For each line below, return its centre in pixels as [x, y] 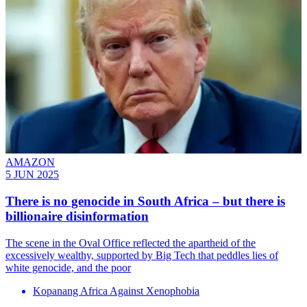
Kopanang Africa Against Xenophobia [116, 291]
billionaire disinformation [77, 216]
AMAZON [30, 162]
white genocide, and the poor [68, 267]
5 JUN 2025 [32, 175]
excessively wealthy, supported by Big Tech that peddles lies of [142, 255]
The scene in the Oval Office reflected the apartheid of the [131, 243]
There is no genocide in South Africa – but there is [145, 201]
